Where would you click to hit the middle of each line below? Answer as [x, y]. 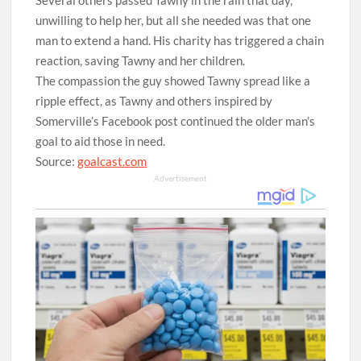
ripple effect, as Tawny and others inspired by [154, 101]
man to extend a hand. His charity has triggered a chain [180, 40]
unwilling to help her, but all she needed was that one [174, 20]
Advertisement [180, 178]
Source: [57, 161]
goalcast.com [112, 161]
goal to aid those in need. [101, 141]
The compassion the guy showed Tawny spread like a [173, 81]
